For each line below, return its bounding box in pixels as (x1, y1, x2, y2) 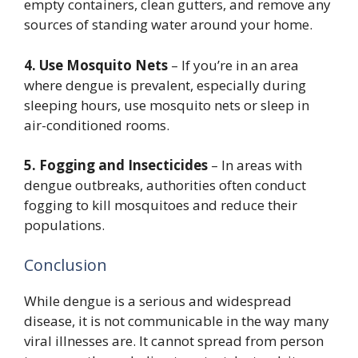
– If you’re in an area (168, 55, 299, 74)
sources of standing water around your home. (24, 15, 312, 34)
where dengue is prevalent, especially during (24, 75, 306, 94)
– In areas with (208, 156, 302, 174)
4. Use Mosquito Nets (24, 55, 168, 74)
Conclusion (24, 253, 107, 276)
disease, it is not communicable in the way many (24, 311, 329, 330)
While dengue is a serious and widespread (24, 291, 292, 310)
